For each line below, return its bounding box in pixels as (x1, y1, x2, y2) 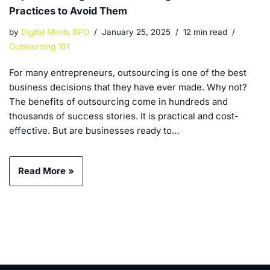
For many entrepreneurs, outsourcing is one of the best (9, 66, 246, 78)
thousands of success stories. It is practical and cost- (9, 110, 239, 122)
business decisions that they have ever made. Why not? (9, 81, 247, 93)
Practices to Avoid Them (9, 4, 127, 17)
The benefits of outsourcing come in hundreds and (9, 95, 228, 107)
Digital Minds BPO (21, 27, 89, 37)
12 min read (183, 27, 227, 37)
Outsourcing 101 (9, 41, 69, 51)
